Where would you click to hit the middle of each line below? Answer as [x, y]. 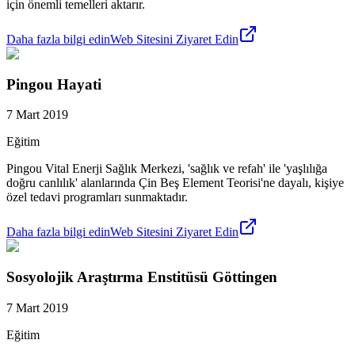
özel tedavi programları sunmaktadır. [97, 197]
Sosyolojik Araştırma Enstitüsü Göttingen [142, 277]
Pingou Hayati [54, 84]
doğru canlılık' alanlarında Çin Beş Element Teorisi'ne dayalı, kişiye [175, 183]
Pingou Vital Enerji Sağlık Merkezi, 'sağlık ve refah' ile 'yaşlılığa [167, 169]
